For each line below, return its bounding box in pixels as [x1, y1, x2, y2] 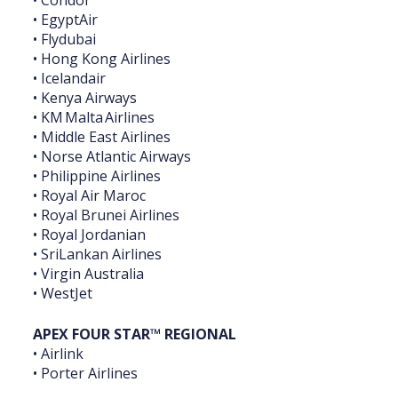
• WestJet [33, 283, 92, 304]
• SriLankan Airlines [33, 244, 162, 265]
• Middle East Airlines [33, 127, 171, 147]
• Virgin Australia [33, 264, 144, 284]
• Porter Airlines [33, 363, 138, 384]
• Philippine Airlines [33, 166, 161, 187]
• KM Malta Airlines [33, 107, 155, 128]
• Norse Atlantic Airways [33, 147, 191, 167]
